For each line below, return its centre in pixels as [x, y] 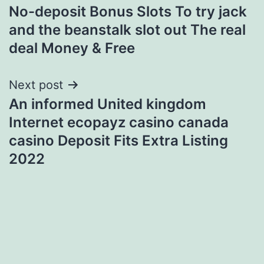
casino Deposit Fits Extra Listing [118, 140]
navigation [60, 22]
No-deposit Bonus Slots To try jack [128, 11]
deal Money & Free [72, 48]
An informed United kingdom [108, 104]
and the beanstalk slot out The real [127, 29]
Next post [36, 85]
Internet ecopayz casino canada [119, 122]
